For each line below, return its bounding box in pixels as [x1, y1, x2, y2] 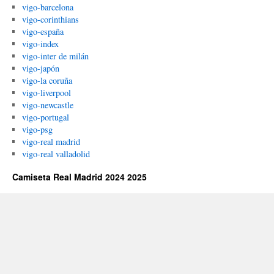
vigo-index [21, 38, 59, 50]
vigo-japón [21, 62, 59, 74]
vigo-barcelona [21, 1, 73, 13]
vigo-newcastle [21, 99, 73, 111]
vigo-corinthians [21, 13, 79, 25]
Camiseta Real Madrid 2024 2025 [12, 171, 147, 183]
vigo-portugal [21, 111, 69, 123]
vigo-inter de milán [21, 50, 89, 62]
